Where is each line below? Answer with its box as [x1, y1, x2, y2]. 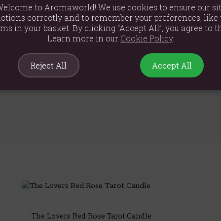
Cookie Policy [120, 33, 173, 43]
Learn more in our [47, 33, 120, 43]
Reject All [30, 60, 67, 71]
